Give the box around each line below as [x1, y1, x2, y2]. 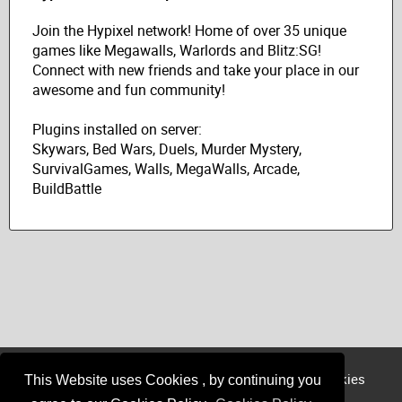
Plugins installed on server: [32, 119, 202, 140]
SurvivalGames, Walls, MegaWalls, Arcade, [32, 159, 300, 179]
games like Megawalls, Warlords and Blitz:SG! [32, 40, 321, 61]
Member [243, 370, 293, 389]
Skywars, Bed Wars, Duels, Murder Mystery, [32, 139, 301, 160]
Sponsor [171, 370, 223, 389]
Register [100, 370, 151, 389]
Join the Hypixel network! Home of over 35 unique [32, 21, 346, 41]
